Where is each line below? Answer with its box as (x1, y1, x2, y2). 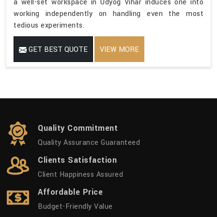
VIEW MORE (100, 45, 139, 55)
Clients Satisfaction (38, 155, 117, 166)
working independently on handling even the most (14, 9, 203, 19)
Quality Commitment (38, 123, 118, 134)
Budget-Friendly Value (38, 201, 113, 212)
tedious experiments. (14, 20, 84, 31)
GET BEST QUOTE (27, 45, 88, 55)
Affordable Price (38, 186, 103, 198)
